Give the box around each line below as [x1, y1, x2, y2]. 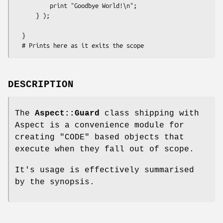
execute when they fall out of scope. [15, 144, 194, 154]
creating [15, 132, 60, 142]
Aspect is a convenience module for [15, 120, 184, 130]
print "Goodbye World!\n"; [15, 1, 50, 9]
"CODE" [60, 132, 90, 142]
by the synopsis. [15, 177, 95, 187]
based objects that [90, 132, 184, 142]
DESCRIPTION [8, 79, 74, 90]
